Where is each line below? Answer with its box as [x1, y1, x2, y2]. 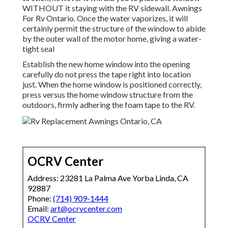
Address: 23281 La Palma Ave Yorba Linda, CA [27, 173, 188, 183]
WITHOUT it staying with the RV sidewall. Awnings [22, 3, 202, 13]
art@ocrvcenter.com [50, 204, 122, 214]
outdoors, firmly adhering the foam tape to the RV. [22, 100, 195, 110]
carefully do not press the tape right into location [22, 69, 191, 79]
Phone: [27, 193, 53, 204]
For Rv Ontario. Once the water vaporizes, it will [22, 13, 188, 23]
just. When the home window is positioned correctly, [22, 79, 202, 90]
